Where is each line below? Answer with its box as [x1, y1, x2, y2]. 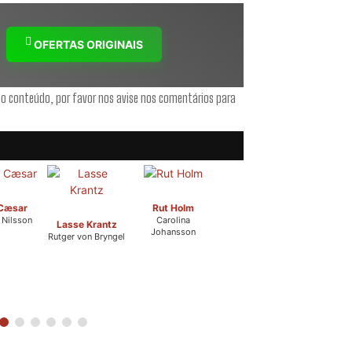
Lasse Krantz [56, 218, 117, 231]
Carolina [156, 214, 190, 226]
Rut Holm [152, 202, 194, 214]
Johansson [150, 226, 196, 238]
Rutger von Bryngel [48, 231, 125, 243]
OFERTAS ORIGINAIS [31, 38, 143, 52]
